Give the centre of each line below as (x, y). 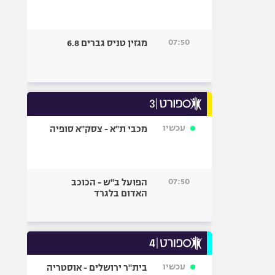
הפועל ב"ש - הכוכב (110, 182)
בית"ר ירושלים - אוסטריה (97, 268)
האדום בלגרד (121, 193)
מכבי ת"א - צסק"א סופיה (99, 129)
